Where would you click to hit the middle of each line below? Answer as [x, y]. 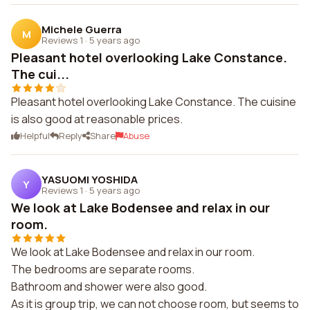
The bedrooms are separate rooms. [103, 269]
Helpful [35, 136]
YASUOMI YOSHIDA [90, 179]
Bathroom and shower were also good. [109, 286]
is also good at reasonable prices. [97, 119]
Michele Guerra [82, 29]
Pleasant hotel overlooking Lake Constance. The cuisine [154, 102]
